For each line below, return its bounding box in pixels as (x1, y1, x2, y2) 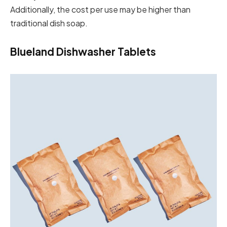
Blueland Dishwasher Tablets (10, 45, 156, 58)
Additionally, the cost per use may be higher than (10, 4, 191, 15)
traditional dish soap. (10, 18, 88, 28)
